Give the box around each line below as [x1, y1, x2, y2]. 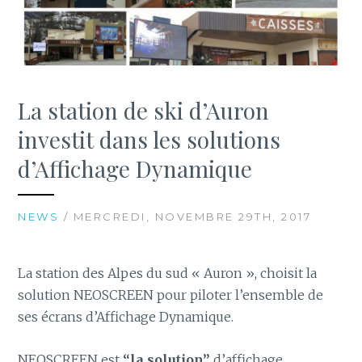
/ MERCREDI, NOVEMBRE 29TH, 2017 [59, 210, 312, 224]
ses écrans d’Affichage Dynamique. [18, 309, 234, 326]
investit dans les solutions [18, 124, 281, 155]
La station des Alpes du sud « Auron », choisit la [18, 265, 318, 282]
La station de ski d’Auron [18, 95, 270, 126]
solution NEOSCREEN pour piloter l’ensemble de [18, 287, 324, 304]
